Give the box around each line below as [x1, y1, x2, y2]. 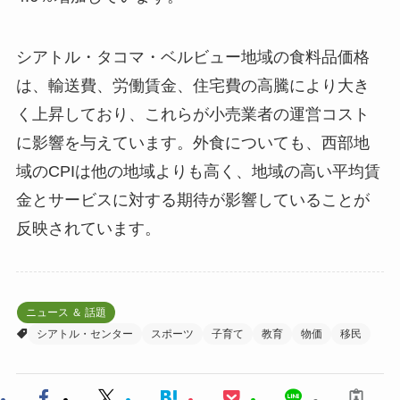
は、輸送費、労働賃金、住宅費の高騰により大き [15, 77, 370, 96]
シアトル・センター [36, 327, 133, 340]
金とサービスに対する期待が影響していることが [15, 191, 370, 210]
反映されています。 [15, 220, 161, 238]
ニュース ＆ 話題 [25, 305, 106, 319]
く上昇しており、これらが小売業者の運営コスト [15, 105, 370, 124]
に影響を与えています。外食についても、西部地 [15, 134, 370, 153]
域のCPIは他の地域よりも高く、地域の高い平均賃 [15, 162, 380, 181]
